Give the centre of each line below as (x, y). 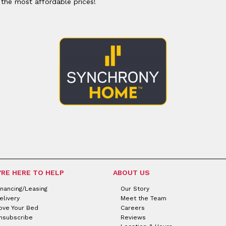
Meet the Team (143, 198)
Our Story (135, 188)
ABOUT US (131, 173)
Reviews (133, 217)
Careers (132, 208)
